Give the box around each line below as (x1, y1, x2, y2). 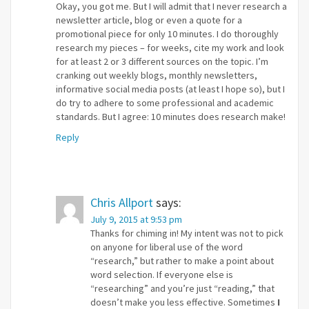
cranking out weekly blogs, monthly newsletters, (56, 69, 257, 81)
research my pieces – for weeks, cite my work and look (56, 41, 284, 54)
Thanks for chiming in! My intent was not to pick (90, 227, 283, 239)
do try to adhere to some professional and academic (56, 97, 274, 109)
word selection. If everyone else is (90, 268, 233, 281)
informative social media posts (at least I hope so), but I (56, 83, 285, 95)
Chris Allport (90, 195, 153, 210)
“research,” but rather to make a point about (90, 255, 274, 267)
